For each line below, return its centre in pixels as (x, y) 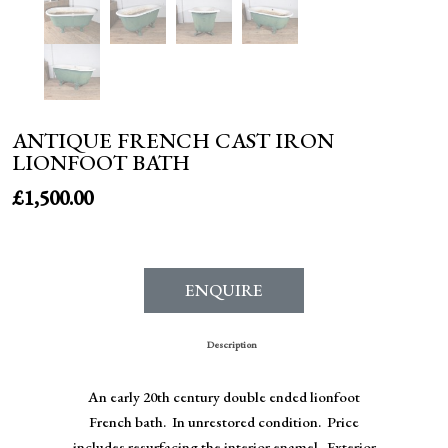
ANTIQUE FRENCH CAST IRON (173, 140)
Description (231, 345)
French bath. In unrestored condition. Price (224, 422)
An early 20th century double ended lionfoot (224, 397)
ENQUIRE (224, 290)
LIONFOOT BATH (101, 162)
